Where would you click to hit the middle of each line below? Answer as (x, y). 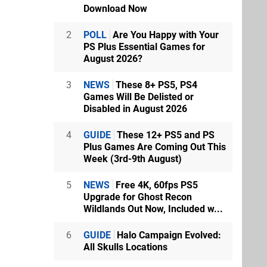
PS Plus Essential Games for (144, 46)
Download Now (115, 8)
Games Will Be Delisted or (139, 97)
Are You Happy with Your (164, 35)
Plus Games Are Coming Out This (155, 147)
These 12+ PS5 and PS (164, 135)
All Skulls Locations (125, 247)
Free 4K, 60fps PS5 (156, 185)
